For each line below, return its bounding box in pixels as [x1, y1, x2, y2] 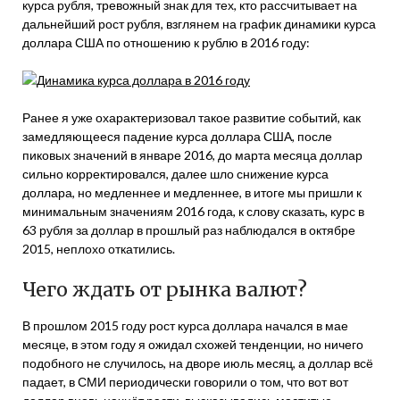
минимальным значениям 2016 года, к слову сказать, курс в [22, 204, 364, 219]
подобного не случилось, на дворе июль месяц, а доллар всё [22, 355, 373, 371]
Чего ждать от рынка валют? [22, 278, 307, 302]
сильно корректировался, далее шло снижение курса [22, 166, 329, 181]
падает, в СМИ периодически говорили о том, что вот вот [22, 374, 348, 389]
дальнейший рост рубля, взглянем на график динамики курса [22, 16, 376, 31]
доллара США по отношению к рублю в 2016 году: [22, 35, 310, 50]
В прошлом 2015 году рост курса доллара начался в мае [22, 318, 348, 333]
